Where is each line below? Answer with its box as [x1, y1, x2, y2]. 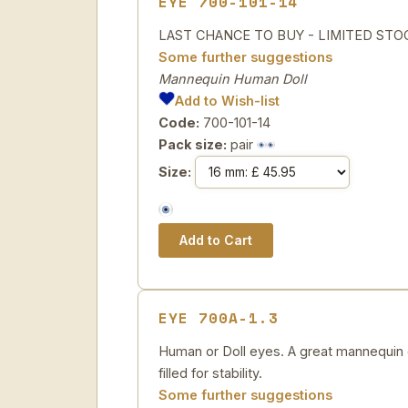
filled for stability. [158, 365, 262, 381]
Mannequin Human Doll [158, 71, 307, 87]
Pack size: [158, 137, 227, 152]
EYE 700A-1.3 [158, 307, 279, 329]
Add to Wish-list [175, 93, 280, 108]
